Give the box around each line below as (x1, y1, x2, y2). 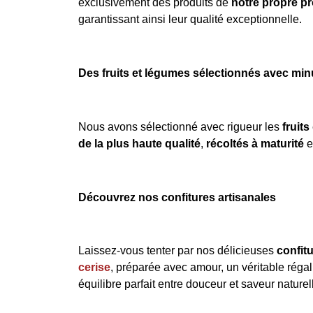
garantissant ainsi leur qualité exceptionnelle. (78, 13, 302, 26)
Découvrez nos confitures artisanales (78, 191, 276, 203)
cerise (78, 261, 110, 274)
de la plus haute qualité (78, 137, 201, 150)
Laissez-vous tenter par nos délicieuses (78, 245, 277, 257)
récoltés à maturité (206, 137, 304, 150)
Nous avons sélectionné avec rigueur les (78, 120, 282, 133)
